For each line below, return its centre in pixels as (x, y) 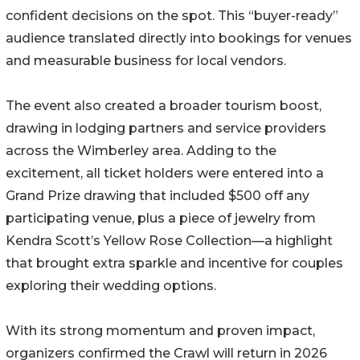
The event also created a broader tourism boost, (164, 105)
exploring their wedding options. (111, 285)
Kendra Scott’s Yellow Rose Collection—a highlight (169, 240)
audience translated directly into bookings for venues (179, 38)
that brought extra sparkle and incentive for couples (174, 263)
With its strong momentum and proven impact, (160, 330)
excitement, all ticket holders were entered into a (165, 173)
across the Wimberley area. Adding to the (141, 150)
